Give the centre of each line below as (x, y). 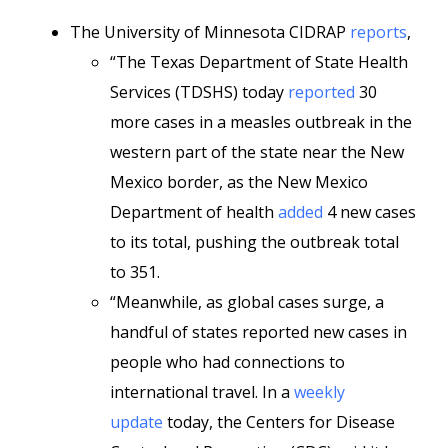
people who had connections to (227, 362)
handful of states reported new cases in (258, 332)
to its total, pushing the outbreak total (254, 242)
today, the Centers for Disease (279, 422)
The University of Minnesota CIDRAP (210, 32)
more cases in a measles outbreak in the (261, 122)
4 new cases (369, 212)
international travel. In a (202, 392)
